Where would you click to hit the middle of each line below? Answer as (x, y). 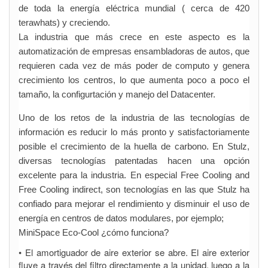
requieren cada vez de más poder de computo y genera (134, 66)
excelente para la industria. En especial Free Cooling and (134, 175)
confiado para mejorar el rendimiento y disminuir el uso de (134, 204)
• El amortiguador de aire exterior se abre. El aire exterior (134, 252)
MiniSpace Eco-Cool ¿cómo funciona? (94, 232)
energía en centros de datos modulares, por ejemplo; (121, 218)
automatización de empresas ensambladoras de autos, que (134, 51)
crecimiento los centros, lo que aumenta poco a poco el (134, 80)
